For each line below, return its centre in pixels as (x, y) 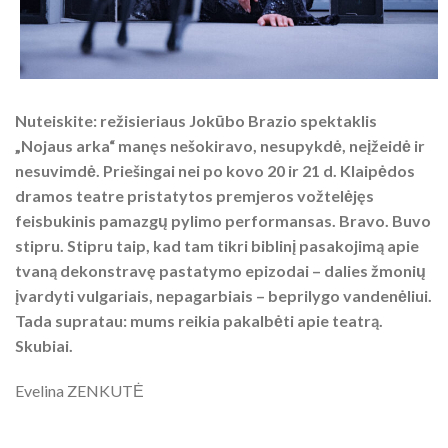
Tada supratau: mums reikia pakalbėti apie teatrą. (199, 320)
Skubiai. (44, 345)
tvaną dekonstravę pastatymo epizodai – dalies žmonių (220, 270)
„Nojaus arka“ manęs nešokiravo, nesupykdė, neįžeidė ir (220, 145)
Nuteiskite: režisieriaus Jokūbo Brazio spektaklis (196, 120)
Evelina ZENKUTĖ (79, 390)
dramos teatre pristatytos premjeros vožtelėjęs (194, 195)
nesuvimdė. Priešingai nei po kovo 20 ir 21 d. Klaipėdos (215, 170)
